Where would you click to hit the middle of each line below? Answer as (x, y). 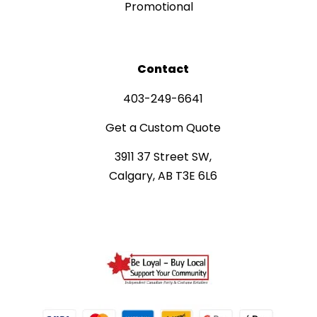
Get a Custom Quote (163, 127)
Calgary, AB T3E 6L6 (163, 175)
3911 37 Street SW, (163, 156)
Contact (163, 69)
